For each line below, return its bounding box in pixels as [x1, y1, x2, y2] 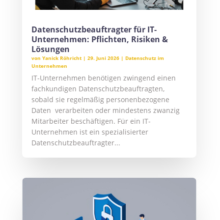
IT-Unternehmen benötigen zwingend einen [31, 73, 176, 83]
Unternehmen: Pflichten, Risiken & [31, 34, 168, 45]
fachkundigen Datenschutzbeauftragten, [31, 84, 165, 94]
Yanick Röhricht [42, 55, 82, 62]
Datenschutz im [125, 55, 164, 62]
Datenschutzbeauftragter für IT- [31, 24, 157, 35]
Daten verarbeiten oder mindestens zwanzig [31, 106, 180, 115]
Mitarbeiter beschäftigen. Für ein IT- [31, 116, 151, 126]
